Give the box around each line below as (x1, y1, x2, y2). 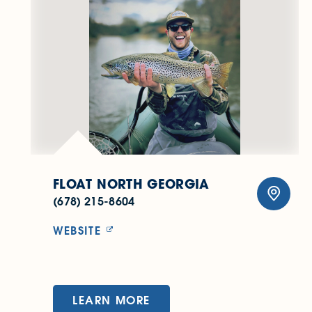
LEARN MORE (72, 292, 150, 308)
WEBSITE (53, 223, 102, 238)
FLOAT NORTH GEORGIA (53, 175, 210, 193)
